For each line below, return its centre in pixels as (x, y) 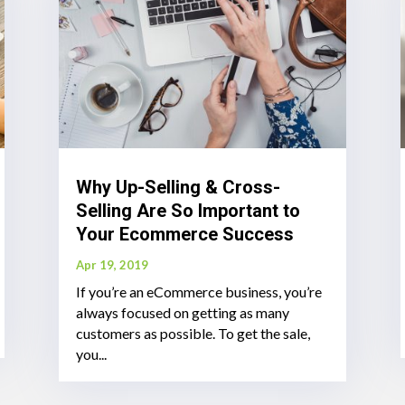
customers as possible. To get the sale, (193, 334)
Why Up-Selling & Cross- (178, 188)
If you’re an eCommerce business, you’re (198, 292)
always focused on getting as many (182, 313)
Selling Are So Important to (188, 211)
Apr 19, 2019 (112, 265)
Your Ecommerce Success (184, 235)
